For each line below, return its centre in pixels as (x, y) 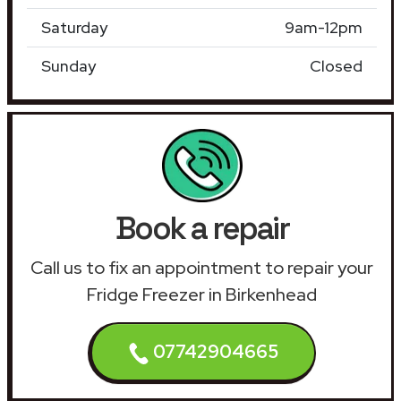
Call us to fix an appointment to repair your (202, 267)
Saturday (74, 27)
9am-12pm (324, 27)
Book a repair (202, 228)
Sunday (68, 65)
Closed (336, 65)
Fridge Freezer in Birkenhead (202, 294)
